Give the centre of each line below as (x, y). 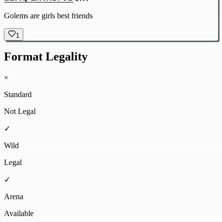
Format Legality (46, 57)
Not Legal (20, 111)
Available (19, 214)
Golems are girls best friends (48, 15)
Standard (18, 95)
